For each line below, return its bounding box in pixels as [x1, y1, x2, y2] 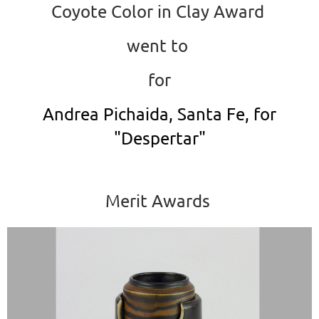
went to [127, 34, 192, 56]
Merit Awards [105, 189, 214, 211]
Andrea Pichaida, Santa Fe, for [43, 103, 276, 124]
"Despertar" [113, 127, 206, 148]
